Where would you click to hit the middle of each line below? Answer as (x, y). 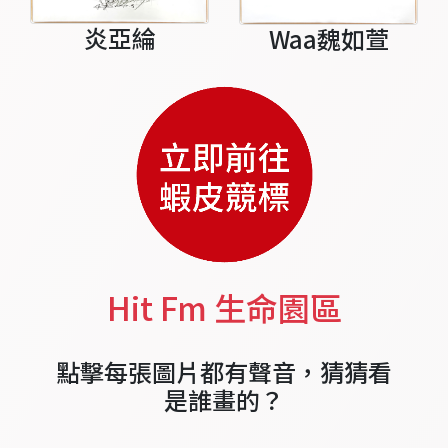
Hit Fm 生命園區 (224, 307)
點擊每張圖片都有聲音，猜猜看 (224, 372)
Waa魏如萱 (328, 38)
